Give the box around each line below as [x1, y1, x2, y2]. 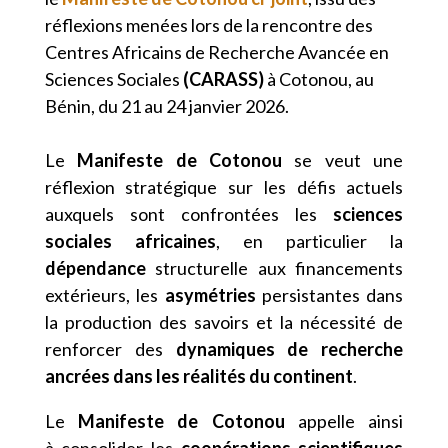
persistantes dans [255, 284, 404, 306]
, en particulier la [215, 230, 404, 252]
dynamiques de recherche [175, 338, 404, 360]
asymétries [164, 284, 256, 306]
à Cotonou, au [263, 68, 374, 90]
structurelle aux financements [145, 257, 404, 279]
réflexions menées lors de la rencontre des [44, 14, 373, 36]
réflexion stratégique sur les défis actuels [44, 176, 404, 198]
